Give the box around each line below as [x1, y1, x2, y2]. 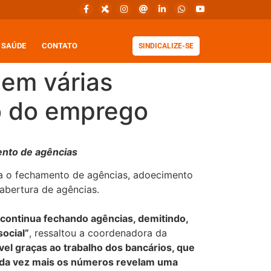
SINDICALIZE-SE [139, 42, 194, 51]
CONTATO [42, 41, 78, 51]
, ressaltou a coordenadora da [29, 226, 167, 239]
